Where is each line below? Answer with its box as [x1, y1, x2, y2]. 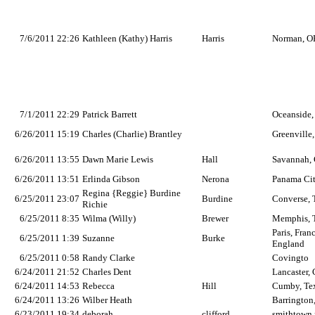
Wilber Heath [82, 295, 132, 305]
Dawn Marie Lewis [82, 154, 153, 165]
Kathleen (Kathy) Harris [82, 33, 172, 44]
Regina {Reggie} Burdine [82, 188, 181, 198]
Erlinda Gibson [82, 174, 140, 184]
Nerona [202, 174, 229, 184]
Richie [82, 199, 108, 210]
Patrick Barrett [82, 109, 137, 120]
